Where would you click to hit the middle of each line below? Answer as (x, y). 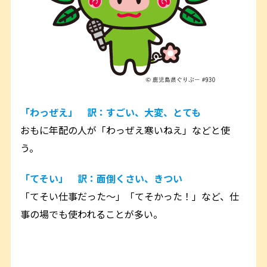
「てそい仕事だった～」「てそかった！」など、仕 (130, 196)
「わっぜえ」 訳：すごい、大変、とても (111, 112)
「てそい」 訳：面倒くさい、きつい (102, 178)
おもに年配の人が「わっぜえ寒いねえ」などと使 (125, 130)
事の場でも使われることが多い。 (92, 214)
